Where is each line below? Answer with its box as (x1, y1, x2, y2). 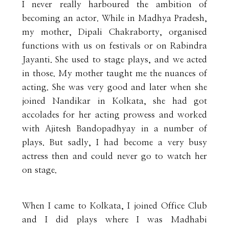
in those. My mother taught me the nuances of (21, 68, 208, 78)
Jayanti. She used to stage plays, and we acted (21, 55, 208, 64)
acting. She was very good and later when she (21, 82, 208, 91)
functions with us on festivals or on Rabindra (21, 41, 208, 50)
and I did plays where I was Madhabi (21, 215, 208, 224)
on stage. (21, 165, 57, 174)
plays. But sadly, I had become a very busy (21, 138, 208, 147)
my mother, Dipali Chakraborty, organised (21, 27, 208, 36)
